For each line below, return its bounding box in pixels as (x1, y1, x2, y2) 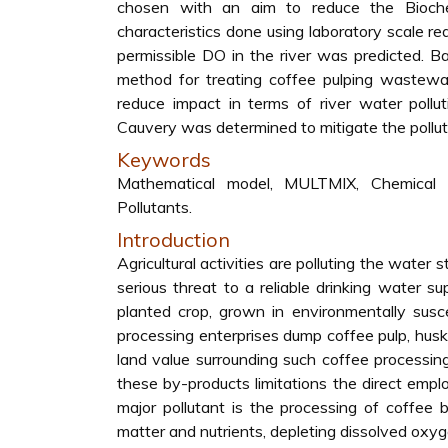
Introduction (117, 227, 230, 252)
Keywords (117, 147, 211, 172)
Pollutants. (117, 197, 192, 217)
